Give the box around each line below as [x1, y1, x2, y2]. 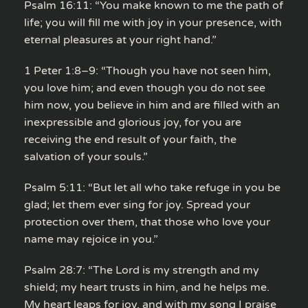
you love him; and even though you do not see [24, 80, 265, 95]
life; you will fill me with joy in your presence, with [24, 15, 282, 30]
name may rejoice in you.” [24, 232, 158, 246]
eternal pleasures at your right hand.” [24, 32, 217, 47]
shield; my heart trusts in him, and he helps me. [24, 280, 269, 294]
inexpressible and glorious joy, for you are [24, 115, 241, 129]
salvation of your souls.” [24, 149, 148, 164]
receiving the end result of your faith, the [24, 132, 236, 146]
